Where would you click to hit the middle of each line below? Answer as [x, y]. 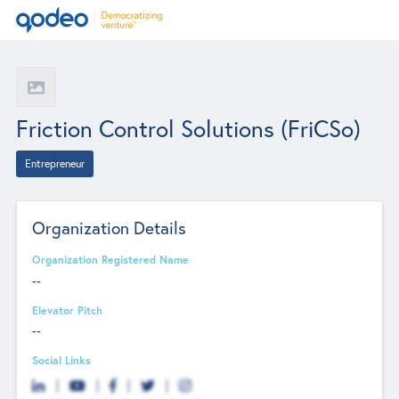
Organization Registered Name [111, 260]
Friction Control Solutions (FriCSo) [188, 128]
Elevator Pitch [68, 309]
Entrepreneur [54, 163]
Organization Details [110, 228]
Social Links [62, 360]
